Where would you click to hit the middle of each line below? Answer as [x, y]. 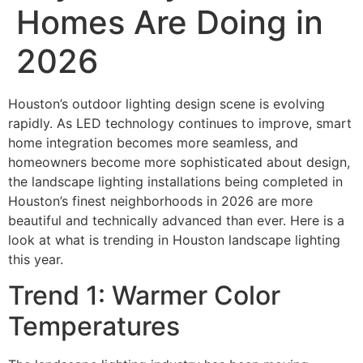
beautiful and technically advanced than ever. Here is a [176, 220]
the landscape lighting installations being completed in [175, 181]
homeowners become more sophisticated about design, [179, 162]
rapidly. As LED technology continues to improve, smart [180, 123]
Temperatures [94, 327]
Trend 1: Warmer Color [144, 296]
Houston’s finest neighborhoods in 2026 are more [160, 201]
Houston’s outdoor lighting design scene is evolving [167, 104]
